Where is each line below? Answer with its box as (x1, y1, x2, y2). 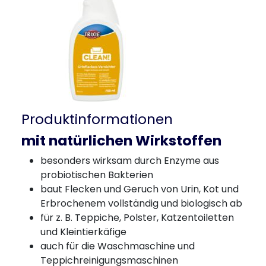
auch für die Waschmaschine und (40, 239, 195, 253)
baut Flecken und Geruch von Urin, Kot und (40, 182, 239, 196)
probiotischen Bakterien (40, 168, 153, 182)
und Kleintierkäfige (40, 225, 126, 239)
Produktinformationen (21, 109, 173, 129)
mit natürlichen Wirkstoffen (21, 131, 221, 150)
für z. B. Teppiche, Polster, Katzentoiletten (40, 211, 234, 224)
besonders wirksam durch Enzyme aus (40, 154, 219, 167)
